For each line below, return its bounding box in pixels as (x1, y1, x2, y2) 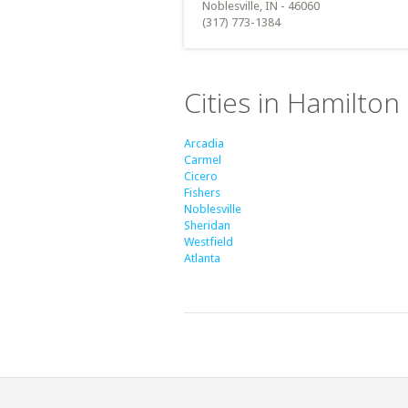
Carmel (184, 153, 221, 167)
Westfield (184, 235, 233, 249)
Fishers (184, 186, 220, 199)
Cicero (184, 169, 218, 183)
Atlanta (184, 251, 220, 265)
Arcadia (184, 137, 224, 150)
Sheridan (184, 219, 230, 232)
